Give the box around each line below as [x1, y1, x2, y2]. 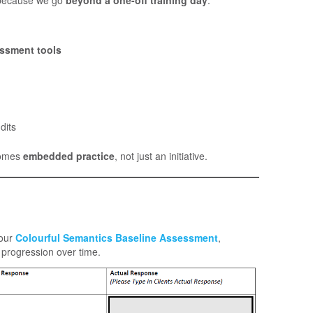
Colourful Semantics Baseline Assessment [15, 230, 218, 245]
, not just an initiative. [115, 148, 208, 163]
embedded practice [23, 148, 115, 163]
